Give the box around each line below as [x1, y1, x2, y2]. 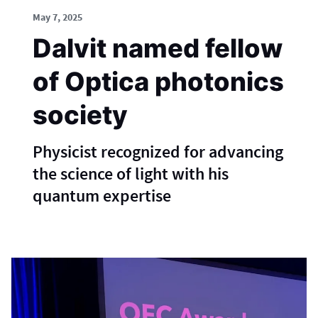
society [33, 99, 128, 131]
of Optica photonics [33, 66, 284, 97]
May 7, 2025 [33, 11, 82, 23]
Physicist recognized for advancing [33, 141, 283, 163]
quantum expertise [33, 185, 171, 207]
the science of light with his [33, 163, 229, 185]
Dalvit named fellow [33, 33, 283, 64]
